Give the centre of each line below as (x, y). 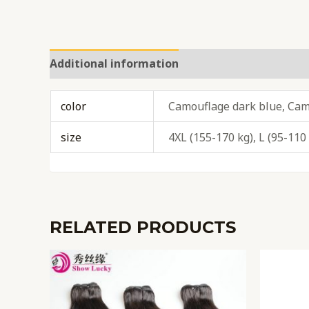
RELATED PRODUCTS (143, 227)
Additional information (114, 63)
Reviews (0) (224, 63)
